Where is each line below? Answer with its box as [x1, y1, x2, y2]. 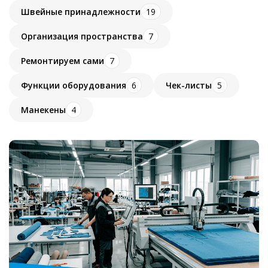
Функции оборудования [21, 79, 126, 91]
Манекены [21, 103, 66, 115]
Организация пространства [21, 30, 143, 42]
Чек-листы [166, 79, 212, 91]
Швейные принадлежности [21, 5, 141, 17]
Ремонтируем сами [21, 54, 104, 66]
